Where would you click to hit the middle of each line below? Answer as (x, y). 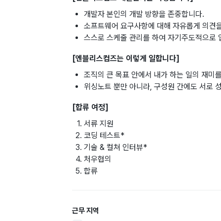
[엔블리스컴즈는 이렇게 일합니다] (126, 59)
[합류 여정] (90, 108)
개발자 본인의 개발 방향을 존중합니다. (144, 14)
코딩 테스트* (104, 136)
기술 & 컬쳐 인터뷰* (115, 147)
